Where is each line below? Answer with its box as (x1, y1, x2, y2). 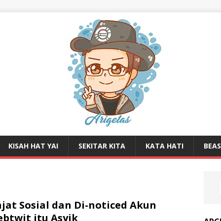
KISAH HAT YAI (8, 141, 58, 150)
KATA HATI (146, 141, 184, 150)
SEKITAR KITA (78, 141, 125, 150)
